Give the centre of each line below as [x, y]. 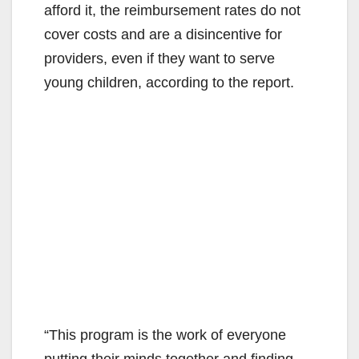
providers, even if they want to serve [159, 58]
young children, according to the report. [169, 82]
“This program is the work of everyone [165, 335]
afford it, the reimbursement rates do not [172, 10]
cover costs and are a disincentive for [163, 34]
